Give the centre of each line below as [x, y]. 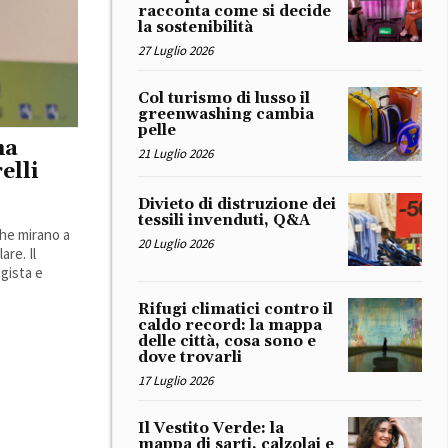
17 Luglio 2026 [175, 381]
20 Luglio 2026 [175, 243]
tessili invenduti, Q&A [224, 220]
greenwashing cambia [226, 114]
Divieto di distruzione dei [237, 204]
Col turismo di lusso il [224, 98]
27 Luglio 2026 [175, 50]
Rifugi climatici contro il [235, 310]
